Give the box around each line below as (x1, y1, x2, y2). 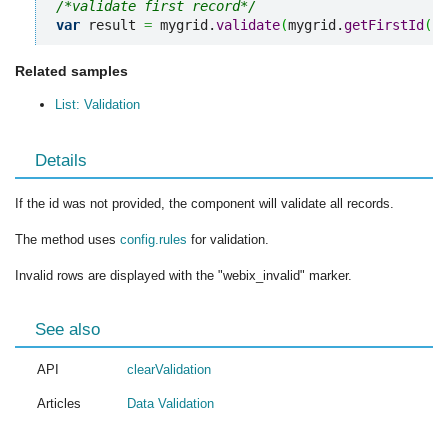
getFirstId (344, 16, 424, 33)
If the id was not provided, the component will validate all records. (15, 196, 394, 212)
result (80, 16, 144, 33)
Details (35, 151, 87, 171)
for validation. (187, 232, 269, 248)
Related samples (15, 63, 128, 80)
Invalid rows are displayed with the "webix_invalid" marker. (15, 268, 352, 284)
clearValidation (127, 362, 211, 378)
